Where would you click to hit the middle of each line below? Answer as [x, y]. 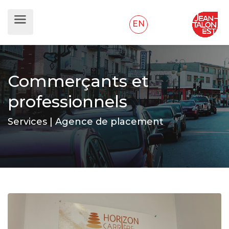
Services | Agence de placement [86, 122]
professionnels [67, 101]
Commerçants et [78, 81]
